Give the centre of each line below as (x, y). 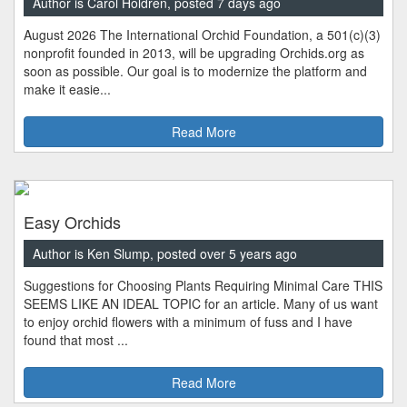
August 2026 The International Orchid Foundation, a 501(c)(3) (202, 35)
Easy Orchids (72, 222)
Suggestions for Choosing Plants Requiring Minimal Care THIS (203, 286)
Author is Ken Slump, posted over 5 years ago (165, 254)
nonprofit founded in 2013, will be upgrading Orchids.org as (194, 53)
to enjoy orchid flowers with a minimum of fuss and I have (188, 322)
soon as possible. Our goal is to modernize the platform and (195, 71)
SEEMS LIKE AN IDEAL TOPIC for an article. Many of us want (201, 304)
